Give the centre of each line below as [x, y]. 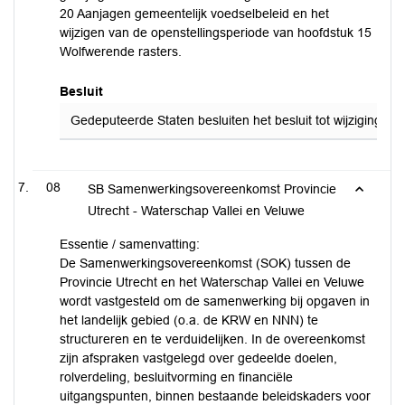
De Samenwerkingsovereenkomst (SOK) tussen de [205, 263]
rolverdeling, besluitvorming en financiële [176, 377]
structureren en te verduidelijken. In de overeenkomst [212, 339]
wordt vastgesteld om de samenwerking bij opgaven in [215, 301]
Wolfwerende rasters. [121, 52]
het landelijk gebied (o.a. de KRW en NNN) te [189, 320]
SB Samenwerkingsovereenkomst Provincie [212, 189]
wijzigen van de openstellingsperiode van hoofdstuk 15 [216, 33]
